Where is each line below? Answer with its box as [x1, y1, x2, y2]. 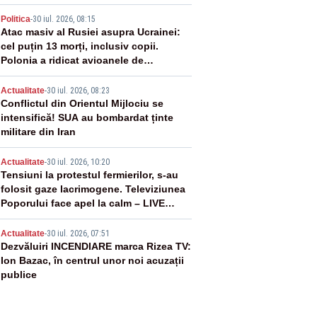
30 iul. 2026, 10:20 [46, 157, 110, 167]
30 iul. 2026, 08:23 [46, 86, 110, 96]
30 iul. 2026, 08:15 [32, 14, 96, 24]
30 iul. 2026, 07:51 [46, 229, 110, 238]
